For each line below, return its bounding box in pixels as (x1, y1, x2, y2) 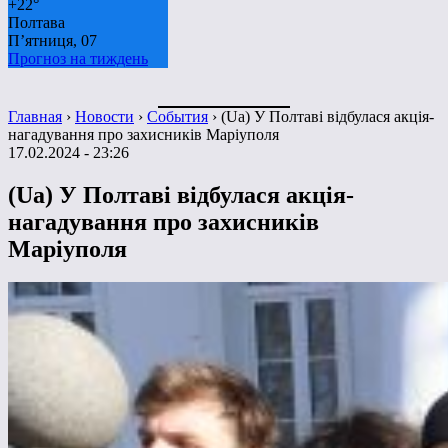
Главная (8, 107, 62, 125)
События (147, 107, 208, 125)
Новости (75, 107, 134, 125)
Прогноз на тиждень (8, 49, 148, 67)
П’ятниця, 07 (8, 31, 97, 49)
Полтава (8, 13, 65, 31)
